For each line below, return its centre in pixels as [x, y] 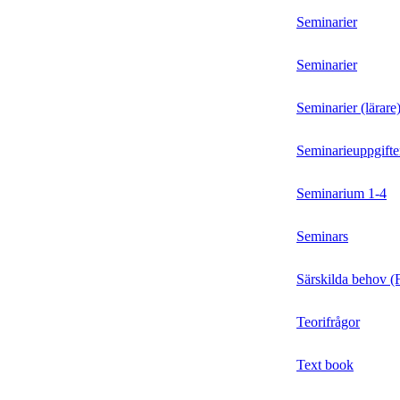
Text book [325, 365]
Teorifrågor [328, 322]
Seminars [322, 237]
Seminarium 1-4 [342, 194]
